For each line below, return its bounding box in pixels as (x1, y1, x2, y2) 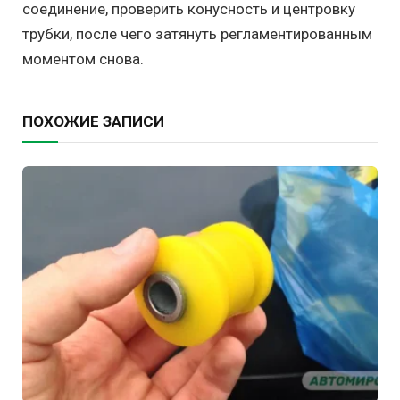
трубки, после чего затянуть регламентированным (22, 25, 372, 44)
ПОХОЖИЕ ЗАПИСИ (22, 112, 164, 131)
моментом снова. (22, 50, 144, 69)
